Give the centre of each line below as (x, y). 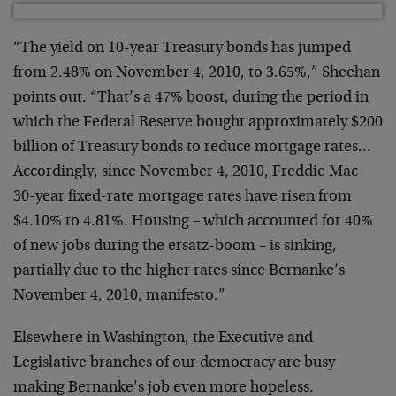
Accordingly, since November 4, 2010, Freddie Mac (186, 172)
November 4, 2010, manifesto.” (119, 296)
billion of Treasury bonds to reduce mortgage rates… (192, 148)
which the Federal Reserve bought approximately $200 (198, 123)
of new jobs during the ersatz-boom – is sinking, (175, 247)
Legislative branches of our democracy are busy (174, 363)
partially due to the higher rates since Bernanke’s (179, 271)
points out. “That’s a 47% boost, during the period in (191, 98)
